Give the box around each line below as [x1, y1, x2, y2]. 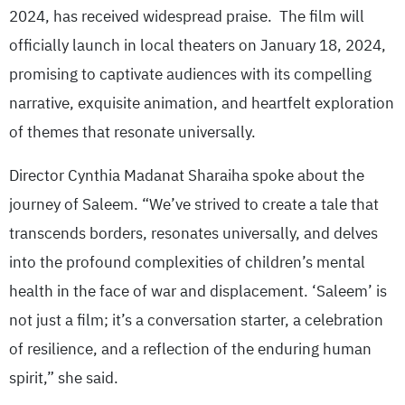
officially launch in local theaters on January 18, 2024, [9, 33, 386, 57]
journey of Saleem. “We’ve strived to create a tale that [9, 193, 379, 216]
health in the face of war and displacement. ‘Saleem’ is [9, 279, 387, 303]
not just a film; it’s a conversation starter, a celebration [9, 308, 383, 332]
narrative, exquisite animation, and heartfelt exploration [9, 91, 394, 115]
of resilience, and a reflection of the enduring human [9, 337, 372, 361]
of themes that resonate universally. [9, 120, 256, 144]
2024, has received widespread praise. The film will [9, 5, 364, 28]
